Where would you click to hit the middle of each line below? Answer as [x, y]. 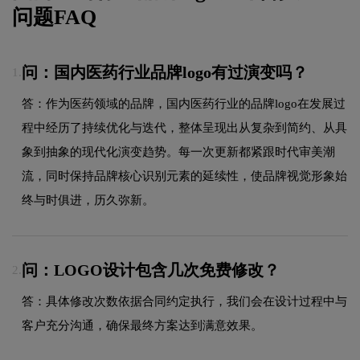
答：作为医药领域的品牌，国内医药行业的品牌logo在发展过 [184, 103]
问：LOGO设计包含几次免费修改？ [151, 270]
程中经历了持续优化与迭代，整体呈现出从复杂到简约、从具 [184, 127]
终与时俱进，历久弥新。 [88, 200]
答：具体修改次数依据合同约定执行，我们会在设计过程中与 [184, 301]
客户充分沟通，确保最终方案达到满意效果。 [142, 325]
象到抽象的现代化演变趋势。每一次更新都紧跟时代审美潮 [178, 151]
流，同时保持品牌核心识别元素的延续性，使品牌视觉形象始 [184, 176]
